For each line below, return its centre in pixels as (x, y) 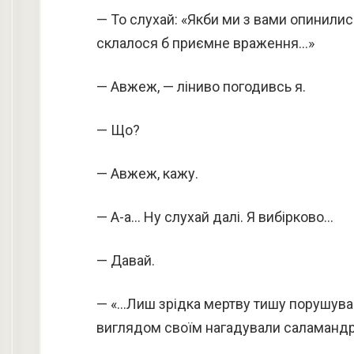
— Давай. (126, 260)
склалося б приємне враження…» (205, 43)
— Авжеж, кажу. (147, 173)
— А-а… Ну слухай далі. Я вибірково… (215, 217)
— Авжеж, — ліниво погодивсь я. (201, 87)
